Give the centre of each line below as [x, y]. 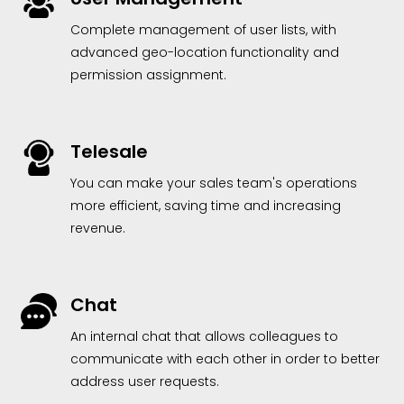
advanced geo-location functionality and [204, 53]
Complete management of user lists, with [203, 30]
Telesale [109, 152]
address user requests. [144, 382]
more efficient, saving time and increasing [205, 206]
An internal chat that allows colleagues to [204, 337]
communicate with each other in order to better [225, 359]
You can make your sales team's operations [213, 184]
